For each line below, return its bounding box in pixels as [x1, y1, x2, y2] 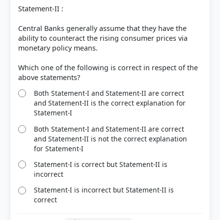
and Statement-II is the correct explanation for [34, 98, 186, 108]
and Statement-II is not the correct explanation [34, 134, 188, 143]
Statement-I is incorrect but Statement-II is [34, 185, 174, 195]
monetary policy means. [18, 43, 98, 53]
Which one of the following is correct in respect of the [18, 63, 198, 72]
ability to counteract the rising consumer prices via [18, 33, 188, 43]
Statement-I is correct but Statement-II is [34, 159, 168, 169]
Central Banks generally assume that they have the [18, 24, 187, 33]
